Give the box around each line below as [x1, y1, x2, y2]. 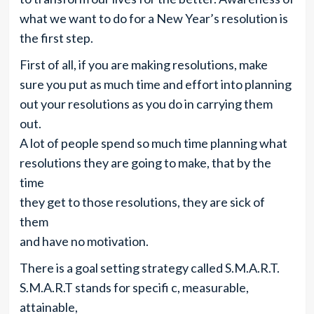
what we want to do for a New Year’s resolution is [19, 11, 288, 26]
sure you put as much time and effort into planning [19, 76, 292, 92]
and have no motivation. [19, 233, 149, 249]
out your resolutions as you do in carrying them [19, 96, 273, 111]
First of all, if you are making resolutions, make [19, 57, 268, 72]
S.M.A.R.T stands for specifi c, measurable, [19, 280, 249, 295]
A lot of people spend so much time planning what [19, 135, 287, 151]
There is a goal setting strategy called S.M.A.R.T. [19, 260, 280, 275]
